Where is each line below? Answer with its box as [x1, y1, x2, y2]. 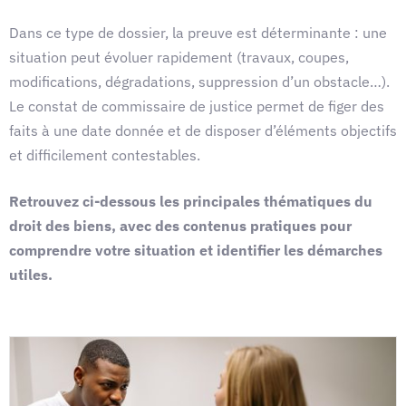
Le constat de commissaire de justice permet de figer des [9, 97, 384, 115]
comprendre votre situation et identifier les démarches [9, 241, 382, 259]
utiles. [9, 266, 53, 284]
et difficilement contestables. [9, 146, 200, 164]
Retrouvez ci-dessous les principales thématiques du [9, 192, 372, 210]
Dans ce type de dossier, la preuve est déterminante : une [9, 24, 387, 42]
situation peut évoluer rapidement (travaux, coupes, [9, 48, 349, 66]
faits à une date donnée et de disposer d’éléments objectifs [9, 121, 397, 140]
